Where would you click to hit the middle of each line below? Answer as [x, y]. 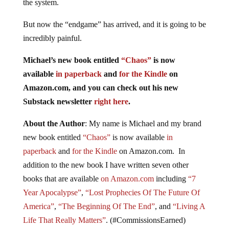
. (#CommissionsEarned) [146, 220]
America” [38, 206]
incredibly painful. [52, 38]
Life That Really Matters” [64, 220]
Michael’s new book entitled [72, 60]
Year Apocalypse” [52, 192]
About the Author [54, 123]
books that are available [62, 178]
